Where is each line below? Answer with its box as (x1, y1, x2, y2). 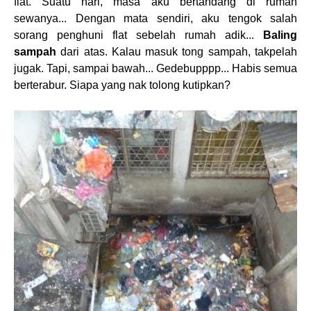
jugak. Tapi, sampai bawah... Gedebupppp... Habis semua (14, 62, 297, 74)
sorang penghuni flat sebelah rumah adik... (14, 29, 263, 41)
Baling (263, 29, 297, 41)
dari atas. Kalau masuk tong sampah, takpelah (56, 46, 297, 58)
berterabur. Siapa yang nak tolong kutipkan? (14, 79, 230, 91)
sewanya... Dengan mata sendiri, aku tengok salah (14, 12, 297, 24)
